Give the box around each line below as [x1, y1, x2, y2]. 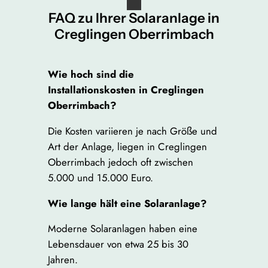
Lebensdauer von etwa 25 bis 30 [47, 237, 188, 252]
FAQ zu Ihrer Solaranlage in [48, 9, 220, 26]
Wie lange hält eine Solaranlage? [47, 196, 207, 211]
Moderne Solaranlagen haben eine [47, 221, 197, 236]
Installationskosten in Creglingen [47, 82, 204, 97]
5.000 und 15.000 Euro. [47, 170, 153, 185]
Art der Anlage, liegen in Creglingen [47, 139, 207, 154]
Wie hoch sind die [47, 66, 134, 81]
